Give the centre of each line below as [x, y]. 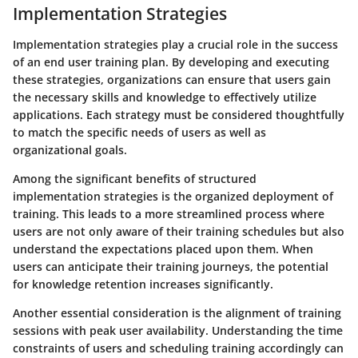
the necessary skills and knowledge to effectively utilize [165, 97]
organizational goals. [70, 149]
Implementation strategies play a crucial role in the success [175, 44]
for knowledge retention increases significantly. [143, 284]
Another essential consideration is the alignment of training [177, 312]
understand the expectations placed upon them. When [163, 249]
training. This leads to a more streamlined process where [169, 213]
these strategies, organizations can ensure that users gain [172, 79]
